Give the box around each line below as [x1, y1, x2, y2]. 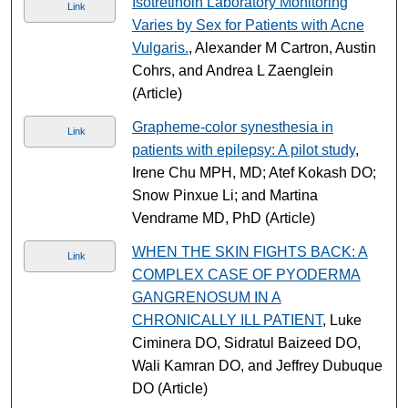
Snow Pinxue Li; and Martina [131, 187, 318, 203]
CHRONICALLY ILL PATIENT [131, 311, 322, 328]
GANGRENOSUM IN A [131, 289, 281, 305]
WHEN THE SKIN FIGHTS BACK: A [131, 243, 368, 260]
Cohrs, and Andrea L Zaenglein [131, 62, 333, 78]
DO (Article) [131, 380, 208, 396]
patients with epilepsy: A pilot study [131, 141, 355, 158]
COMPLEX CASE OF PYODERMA [131, 266, 361, 282]
